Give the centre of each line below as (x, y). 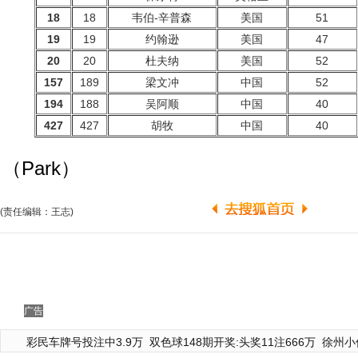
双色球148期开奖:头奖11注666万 (233, 342)
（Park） (41, 169)
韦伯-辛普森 (162, 18)
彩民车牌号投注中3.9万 (85, 342)
